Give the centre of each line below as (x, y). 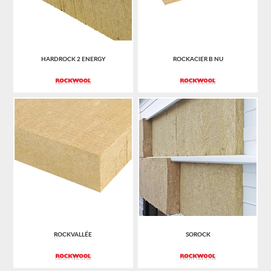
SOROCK (198, 234)
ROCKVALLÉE (73, 234)
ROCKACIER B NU (198, 58)
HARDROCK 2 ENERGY (73, 58)
